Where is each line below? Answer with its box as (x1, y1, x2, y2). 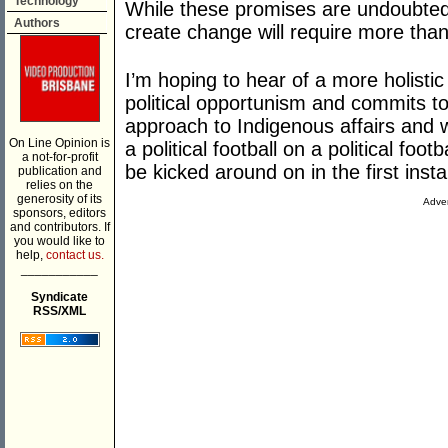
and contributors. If (9, 220, 110, 234)
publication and (17, 164, 102, 178)
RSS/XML (33, 304, 86, 318)
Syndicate (31, 290, 88, 304)
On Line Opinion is (9, 136, 110, 150)
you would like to (14, 234, 105, 248)
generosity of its (17, 192, 102, 206)
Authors (14, 16, 60, 30)
